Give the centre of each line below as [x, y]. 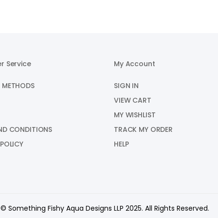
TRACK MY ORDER [144, 129]
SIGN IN [127, 86]
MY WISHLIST [135, 115]
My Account [135, 64]
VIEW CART [133, 100]
